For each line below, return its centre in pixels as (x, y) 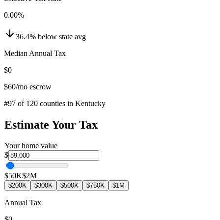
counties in (56, 103)
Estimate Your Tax (51, 124)
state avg (72, 36)
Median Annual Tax (35, 53)
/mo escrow (34, 86)
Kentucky (90, 103)
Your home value (31, 145)
